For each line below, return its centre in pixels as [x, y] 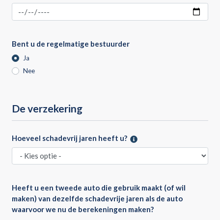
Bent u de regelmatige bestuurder [71, 43]
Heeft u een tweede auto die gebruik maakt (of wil [99, 188]
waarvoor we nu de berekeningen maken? [83, 209]
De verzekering [47, 109]
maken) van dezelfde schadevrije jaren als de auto [97, 199]
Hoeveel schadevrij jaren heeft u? [69, 138]
